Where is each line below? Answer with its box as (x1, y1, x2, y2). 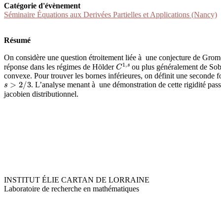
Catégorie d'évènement (4, 1, 80, 10)
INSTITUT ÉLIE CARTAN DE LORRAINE (4, 175, 149, 184)
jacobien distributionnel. (4, 89, 78, 98)
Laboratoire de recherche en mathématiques (4, 184, 139, 193)
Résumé (4, 36, 31, 45)
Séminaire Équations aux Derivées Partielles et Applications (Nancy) (4, 10, 217, 19)
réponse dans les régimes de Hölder (4, 62, 116, 71)
